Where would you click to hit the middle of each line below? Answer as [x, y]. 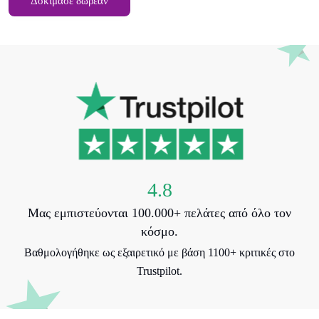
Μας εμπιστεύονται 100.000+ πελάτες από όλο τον [159, 213]
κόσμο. [159, 231]
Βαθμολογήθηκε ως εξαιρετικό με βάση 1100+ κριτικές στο [159, 252]
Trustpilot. [159, 271]
